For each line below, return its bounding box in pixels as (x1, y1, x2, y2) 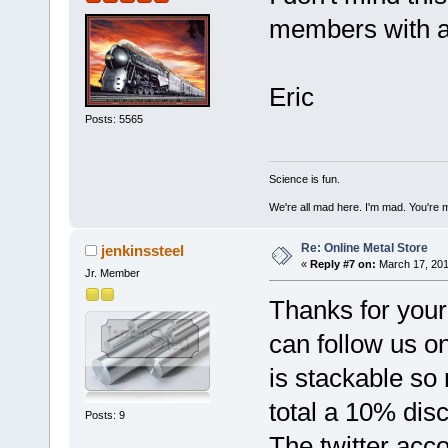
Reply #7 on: (309, 258, 376, 271)
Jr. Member (84, 267, 140, 280)
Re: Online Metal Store (300, 241, 428, 256)
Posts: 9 (84, 409, 125, 421)
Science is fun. (268, 173, 340, 186)
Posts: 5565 (84, 112, 143, 125)
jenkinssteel (101, 242, 185, 260)
